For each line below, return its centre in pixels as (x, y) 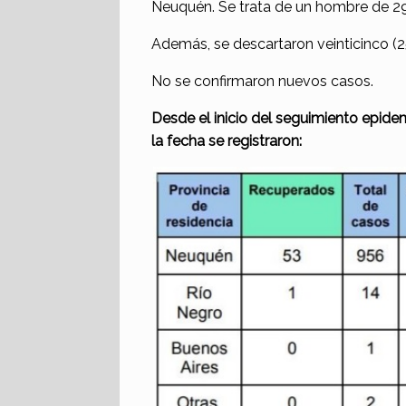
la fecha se (189, 140)
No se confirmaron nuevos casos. (262, 81)
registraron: (265, 140)
